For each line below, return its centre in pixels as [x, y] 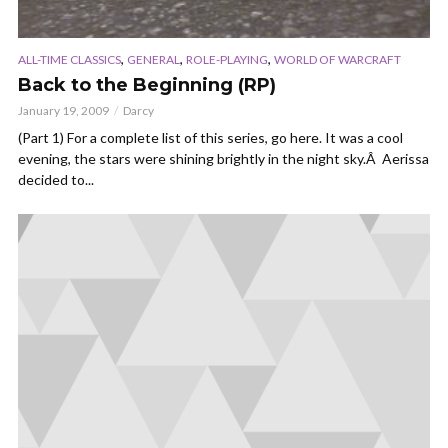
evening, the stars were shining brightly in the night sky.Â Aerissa [223, 159]
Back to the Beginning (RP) [147, 85]
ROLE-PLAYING [227, 60]
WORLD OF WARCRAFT [337, 60]
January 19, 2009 [63, 111]
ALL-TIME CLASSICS [69, 60]
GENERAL [153, 60]
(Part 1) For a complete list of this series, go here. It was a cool [210, 138]
